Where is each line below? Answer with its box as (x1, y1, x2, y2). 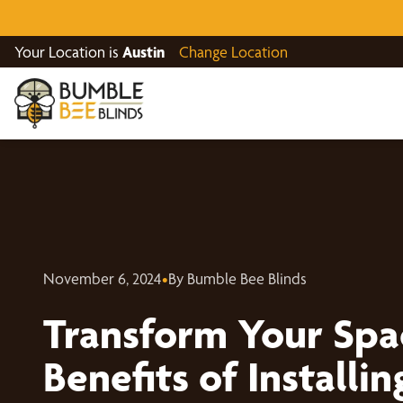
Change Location (179, 42, 288, 61)
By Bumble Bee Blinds (168, 268, 307, 288)
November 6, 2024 (43, 268, 162, 288)
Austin (122, 42, 165, 61)
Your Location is (14, 42, 122, 61)
